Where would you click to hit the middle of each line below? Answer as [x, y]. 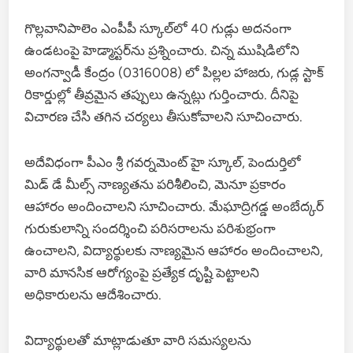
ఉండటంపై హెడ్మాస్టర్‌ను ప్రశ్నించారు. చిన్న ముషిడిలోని [162, 50]
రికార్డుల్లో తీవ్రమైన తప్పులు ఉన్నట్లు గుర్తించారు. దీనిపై [162, 94]
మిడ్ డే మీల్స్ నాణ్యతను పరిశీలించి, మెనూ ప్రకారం [156, 184]
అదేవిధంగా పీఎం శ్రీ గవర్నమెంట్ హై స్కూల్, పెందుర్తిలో [163, 162]
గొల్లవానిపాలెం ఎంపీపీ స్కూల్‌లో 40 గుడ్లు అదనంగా [158, 28]
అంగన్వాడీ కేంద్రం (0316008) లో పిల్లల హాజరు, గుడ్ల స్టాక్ [175, 72]
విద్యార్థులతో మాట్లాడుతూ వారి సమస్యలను [138, 340]
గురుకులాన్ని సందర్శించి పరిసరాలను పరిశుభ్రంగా [150, 228]
